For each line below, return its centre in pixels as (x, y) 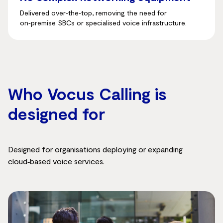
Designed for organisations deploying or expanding (95, 149)
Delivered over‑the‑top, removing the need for (93, 13)
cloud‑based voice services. (56, 161)
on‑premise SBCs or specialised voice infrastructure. (103, 23)
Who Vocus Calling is (87, 94)
